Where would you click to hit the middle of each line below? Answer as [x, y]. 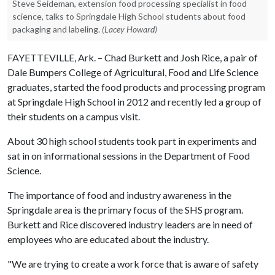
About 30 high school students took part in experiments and [132, 141]
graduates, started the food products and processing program [136, 87]
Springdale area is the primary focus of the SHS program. [125, 210]
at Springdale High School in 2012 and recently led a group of [134, 102]
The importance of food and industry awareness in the [119, 195]
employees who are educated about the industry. [108, 239]
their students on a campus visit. [74, 116]
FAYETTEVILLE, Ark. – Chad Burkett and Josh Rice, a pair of [133, 57]
